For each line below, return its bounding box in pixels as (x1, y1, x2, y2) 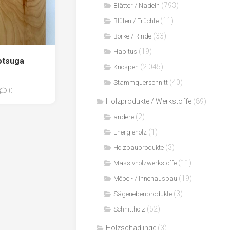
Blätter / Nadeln (113, 2, 160, 9)
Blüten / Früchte (113, 17, 159, 25)
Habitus (113, 48, 137, 55)
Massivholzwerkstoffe (113, 159, 177, 167)
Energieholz (113, 128, 147, 136)
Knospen (113, 63, 139, 71)
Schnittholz (113, 205, 145, 213)
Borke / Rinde (113, 32, 151, 40)
